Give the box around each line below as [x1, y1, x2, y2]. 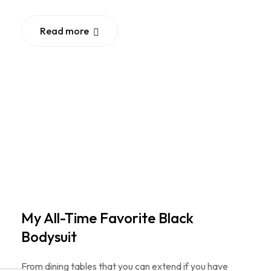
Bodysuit [21, 227, 77, 246]
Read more [40, 24, 89, 37]
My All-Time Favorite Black [21, 208, 194, 227]
